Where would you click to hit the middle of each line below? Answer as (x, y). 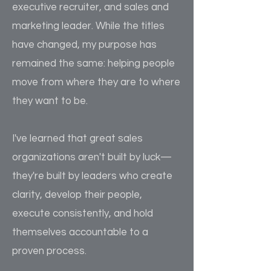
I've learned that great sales (77, 139)
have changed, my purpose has (84, 45)
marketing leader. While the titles (88, 26)
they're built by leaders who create (92, 176)
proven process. (49, 251)
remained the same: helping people (93, 64)
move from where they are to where (96, 82)
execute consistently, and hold (83, 214)
